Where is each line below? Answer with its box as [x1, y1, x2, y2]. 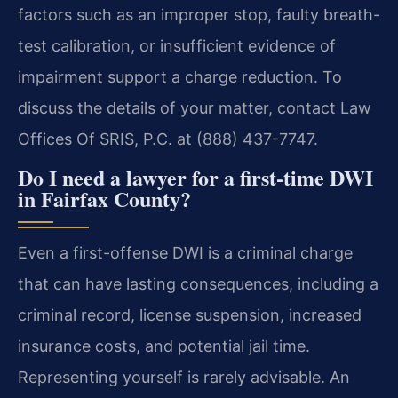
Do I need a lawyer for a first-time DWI [18, 162, 373, 193]
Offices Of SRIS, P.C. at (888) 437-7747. [18, 129, 318, 148]
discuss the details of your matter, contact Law [18, 98, 371, 117]
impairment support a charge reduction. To [18, 67, 342, 86]
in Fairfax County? [18, 183, 191, 214]
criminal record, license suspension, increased [18, 306, 362, 324]
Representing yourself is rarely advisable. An [18, 368, 350, 386]
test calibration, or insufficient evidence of [18, 36, 336, 55]
